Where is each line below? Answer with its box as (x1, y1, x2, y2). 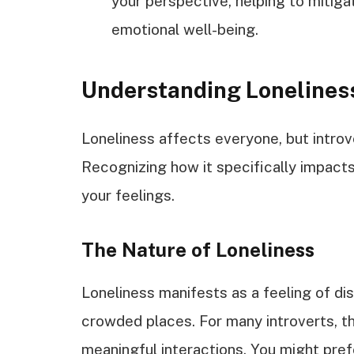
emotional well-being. (111, 20, 258, 38)
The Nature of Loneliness (81, 238, 314, 261)
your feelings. (81, 186, 175, 204)
